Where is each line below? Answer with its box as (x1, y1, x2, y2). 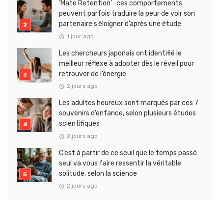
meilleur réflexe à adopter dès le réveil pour (59, 59, 194, 68)
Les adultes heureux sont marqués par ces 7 (59, 99, 198, 108)
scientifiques (59, 119, 100, 128)
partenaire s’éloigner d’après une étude (59, 20, 181, 28)
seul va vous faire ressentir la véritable (59, 159, 181, 167)
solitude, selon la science (59, 169, 137, 178)
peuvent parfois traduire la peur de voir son (59, 9, 195, 18)
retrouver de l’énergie (59, 69, 126, 78)
